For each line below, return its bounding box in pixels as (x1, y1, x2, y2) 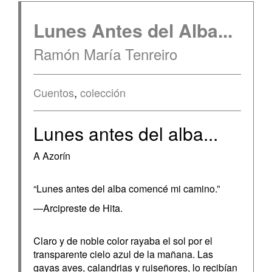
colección (80, 84, 126, 100)
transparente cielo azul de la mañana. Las (33, 247, 213, 261)
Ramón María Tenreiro (33, 43, 177, 64)
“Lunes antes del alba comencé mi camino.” (33, 182, 220, 195)
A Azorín (33, 149, 70, 163)
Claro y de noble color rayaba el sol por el (33, 234, 212, 248)
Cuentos (33, 84, 74, 100)
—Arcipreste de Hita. (33, 201, 123, 215)
